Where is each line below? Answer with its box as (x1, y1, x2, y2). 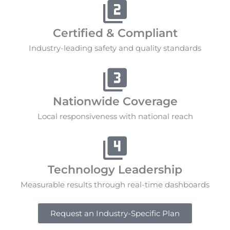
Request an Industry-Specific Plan (50, 208, 180, 218)
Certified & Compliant (52, 26, 178, 40)
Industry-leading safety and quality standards (29, 43, 201, 53)
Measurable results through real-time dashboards (21, 179, 209, 189)
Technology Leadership (48, 162, 182, 177)
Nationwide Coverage (52, 94, 178, 108)
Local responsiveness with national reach (37, 111, 193, 121)
